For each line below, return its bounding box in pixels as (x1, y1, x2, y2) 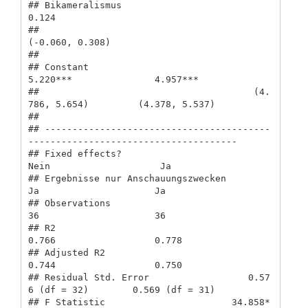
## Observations (27, 198, 111, 209)
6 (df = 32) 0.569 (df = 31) (27, 285, 237, 296)
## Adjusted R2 (27, 247, 105, 258)
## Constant (27, 62, 89, 73)
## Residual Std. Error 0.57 (27, 272, 270, 283)
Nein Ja (27, 161, 226, 172)
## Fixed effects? (27, 148, 122, 159)
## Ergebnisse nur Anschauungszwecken (27, 173, 226, 184)
